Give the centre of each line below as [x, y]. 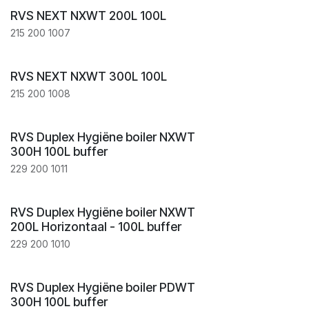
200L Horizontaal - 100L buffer [96, 227]
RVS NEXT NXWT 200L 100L [88, 16]
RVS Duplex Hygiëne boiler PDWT [103, 287]
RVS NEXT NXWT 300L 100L [89, 76]
